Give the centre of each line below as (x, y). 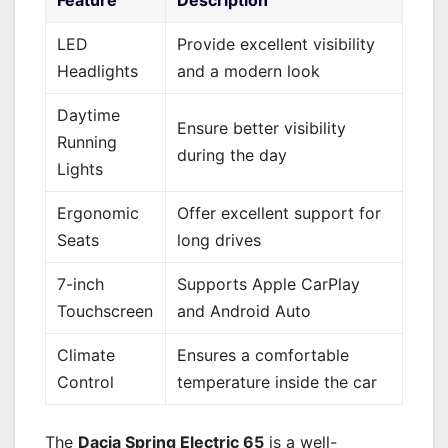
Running (87, 141)
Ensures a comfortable (263, 354)
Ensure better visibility (262, 127)
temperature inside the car (277, 381)
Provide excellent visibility (276, 43)
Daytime (89, 114)
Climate (86, 354)
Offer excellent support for (279, 212)
